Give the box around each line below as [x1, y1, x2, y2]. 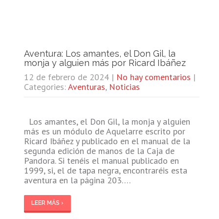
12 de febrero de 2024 [23, 71, 109, 83]
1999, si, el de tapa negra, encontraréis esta [23, 164, 187, 176]
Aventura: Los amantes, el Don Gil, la [23, 48, 175, 59]
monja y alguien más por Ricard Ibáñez [23, 57, 186, 68]
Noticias [109, 81, 140, 92]
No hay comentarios [116, 71, 191, 83]
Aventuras [67, 81, 105, 92]
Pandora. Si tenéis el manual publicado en [23, 154, 179, 166]
